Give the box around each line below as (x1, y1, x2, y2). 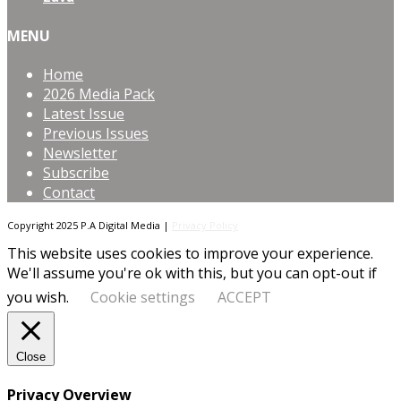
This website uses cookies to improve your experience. (7, 243, 373, 263)
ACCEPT (218, 286, 271, 307)
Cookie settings (90, 286, 195, 307)
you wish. (7, 286, 73, 307)
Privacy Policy (172, 218, 238, 232)
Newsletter (43, 142, 117, 163)
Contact (43, 182, 95, 202)
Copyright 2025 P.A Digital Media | (7, 218, 172, 232)
